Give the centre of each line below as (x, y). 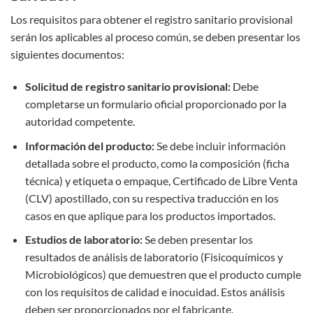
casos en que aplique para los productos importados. (150, 215)
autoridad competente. (80, 122)
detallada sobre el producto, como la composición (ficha (157, 163)
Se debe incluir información (220, 145)
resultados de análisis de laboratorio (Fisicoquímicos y (154, 257)
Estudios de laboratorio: (83, 240)
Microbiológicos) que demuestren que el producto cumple (163, 275)
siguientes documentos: (67, 54)
